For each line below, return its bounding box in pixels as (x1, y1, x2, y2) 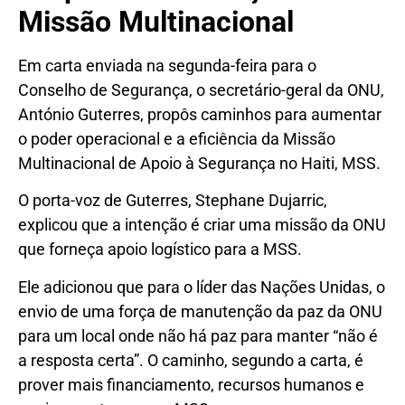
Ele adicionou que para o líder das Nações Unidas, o (18, 277, 385, 297)
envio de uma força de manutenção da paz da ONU (18, 301, 382, 321)
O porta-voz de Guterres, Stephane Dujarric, (18, 191, 327, 211)
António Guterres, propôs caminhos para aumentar (18, 105, 381, 125)
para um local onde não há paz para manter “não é (18, 325, 378, 345)
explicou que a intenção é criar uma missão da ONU (18, 215, 386, 235)
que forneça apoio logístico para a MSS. (18, 240, 302, 259)
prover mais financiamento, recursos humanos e (18, 374, 364, 394)
